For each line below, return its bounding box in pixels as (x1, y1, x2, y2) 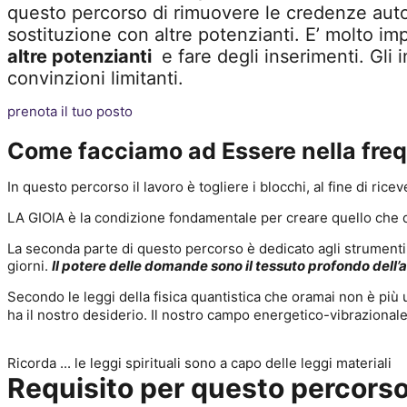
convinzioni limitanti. (7, 67, 189, 89)
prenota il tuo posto (7, 103, 133, 120)
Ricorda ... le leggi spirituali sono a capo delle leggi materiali (7, 354, 392, 372)
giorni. (7, 257, 52, 274)
